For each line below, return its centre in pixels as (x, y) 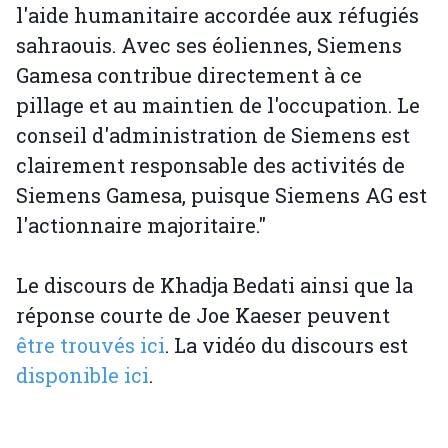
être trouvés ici (90, 345)
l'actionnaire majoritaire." (141, 225)
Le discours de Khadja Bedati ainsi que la (214, 285)
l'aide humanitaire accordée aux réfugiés (217, 15)
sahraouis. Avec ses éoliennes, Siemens (209, 45)
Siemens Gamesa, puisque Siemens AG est (221, 195)
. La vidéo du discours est (286, 345)
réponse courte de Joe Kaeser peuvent (203, 315)
